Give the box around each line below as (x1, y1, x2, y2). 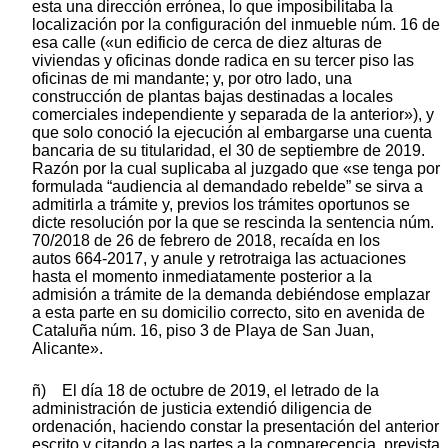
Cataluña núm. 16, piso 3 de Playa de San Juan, (32, 321, 374, 339)
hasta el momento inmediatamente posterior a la (32, 267, 372, 285)
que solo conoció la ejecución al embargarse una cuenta (32, 123, 432, 141)
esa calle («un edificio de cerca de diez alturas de (32, 33, 382, 51)
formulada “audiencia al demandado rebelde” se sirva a (32, 177, 423, 195)
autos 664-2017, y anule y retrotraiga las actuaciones (32, 249, 406, 267)
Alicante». (32, 339, 103, 357)
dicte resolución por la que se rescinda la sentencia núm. (32, 213, 434, 231)
